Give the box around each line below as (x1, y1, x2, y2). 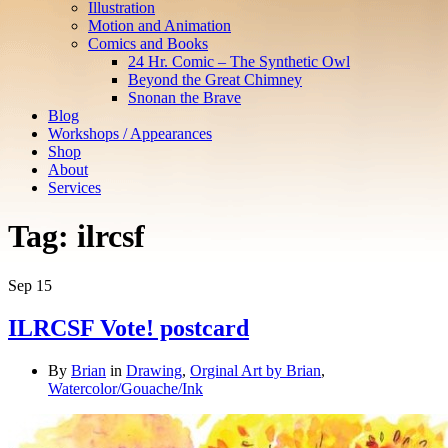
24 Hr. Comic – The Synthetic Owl (128, 53, 350, 70)
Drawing (126, 361, 182, 379)
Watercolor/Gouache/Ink (48, 379, 203, 397)
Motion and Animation (88, 17, 231, 34)
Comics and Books (88, 35, 208, 52)
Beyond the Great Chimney (128, 71, 302, 88)
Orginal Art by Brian (190, 361, 321, 379)
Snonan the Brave (128, 89, 241, 106)
